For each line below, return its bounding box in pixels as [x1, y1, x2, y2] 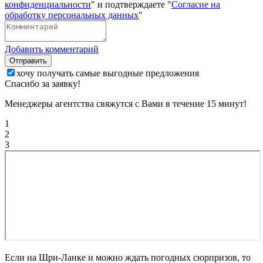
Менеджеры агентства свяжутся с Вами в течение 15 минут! [5, 98, 247, 109]
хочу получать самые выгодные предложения [16, 68, 199, 78]
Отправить [9, 56, 47, 65]
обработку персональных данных [5, 9, 139, 20]
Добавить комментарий [5, 43, 99, 54]
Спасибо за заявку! [5, 78, 80, 89]
